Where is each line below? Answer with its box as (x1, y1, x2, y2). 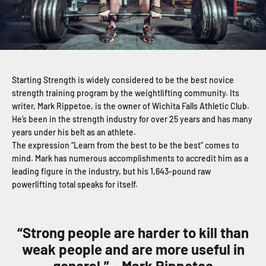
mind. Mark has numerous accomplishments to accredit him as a (12, 153, 248, 163)
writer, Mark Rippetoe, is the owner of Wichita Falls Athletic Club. (12, 100, 249, 111)
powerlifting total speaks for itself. (12, 179, 138, 189)
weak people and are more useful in (21, 240, 245, 258)
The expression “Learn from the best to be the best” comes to (12, 140, 239, 150)
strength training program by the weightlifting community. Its (12, 87, 239, 98)
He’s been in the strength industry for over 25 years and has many (12, 113, 252, 124)
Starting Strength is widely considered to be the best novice (12, 74, 234, 85)
